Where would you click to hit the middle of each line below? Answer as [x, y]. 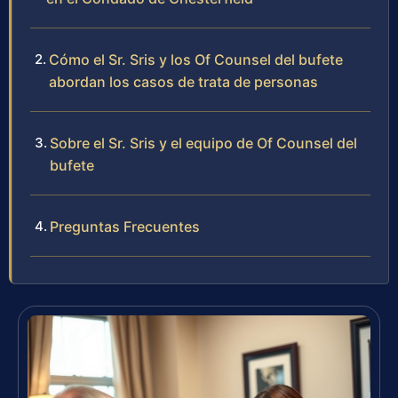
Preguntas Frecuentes [125, 226]
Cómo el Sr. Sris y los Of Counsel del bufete [196, 59]
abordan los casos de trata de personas [183, 81]
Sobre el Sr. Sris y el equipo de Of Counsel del [203, 143]
